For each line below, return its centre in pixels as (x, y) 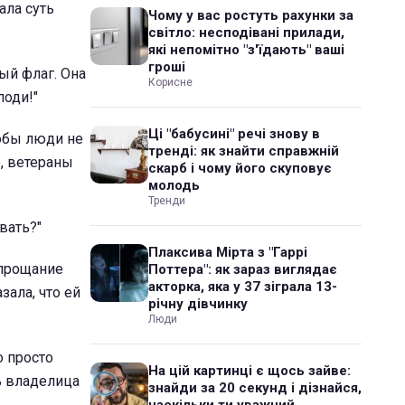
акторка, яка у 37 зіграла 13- (243, 287)
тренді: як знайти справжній (244, 151)
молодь (174, 185)
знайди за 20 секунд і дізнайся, (255, 388)
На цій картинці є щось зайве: (250, 371)
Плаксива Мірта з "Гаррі (228, 252)
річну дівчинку (198, 304)
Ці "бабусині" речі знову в (234, 134)
